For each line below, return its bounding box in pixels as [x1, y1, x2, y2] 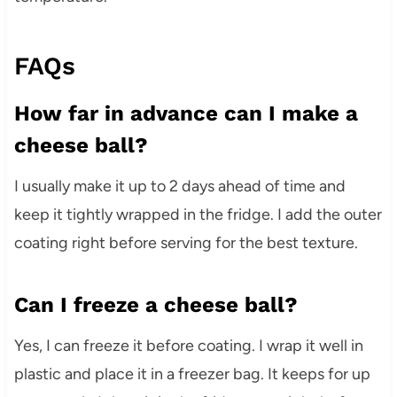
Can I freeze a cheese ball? [13, 292, 298, 317]
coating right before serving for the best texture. [13, 232, 358, 253]
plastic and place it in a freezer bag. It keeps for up [13, 363, 370, 384]
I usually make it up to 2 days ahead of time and [13, 175, 346, 196]
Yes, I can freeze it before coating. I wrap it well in [13, 335, 363, 355]
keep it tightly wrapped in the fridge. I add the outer [13, 204, 382, 224]
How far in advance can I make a [13, 100, 358, 126]
